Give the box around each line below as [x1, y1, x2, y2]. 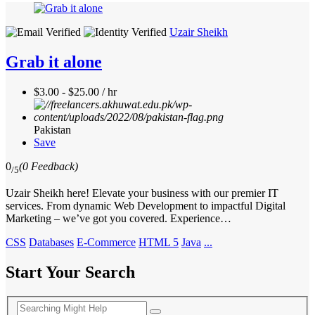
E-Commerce [77, 236, 136, 248]
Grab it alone [6, 52, 102, 71]
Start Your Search [6, 262, 135, 281]
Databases [29, 236, 74, 248]
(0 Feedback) [19, 160, 78, 172]
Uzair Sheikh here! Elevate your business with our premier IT [6, 186, 278, 199]
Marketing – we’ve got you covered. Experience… [6, 212, 231, 224]
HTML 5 [139, 236, 179, 248]
